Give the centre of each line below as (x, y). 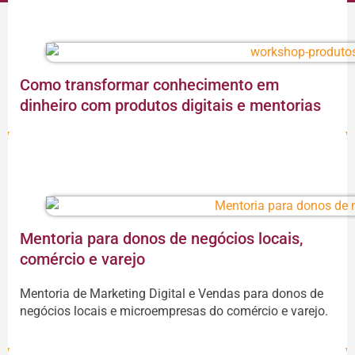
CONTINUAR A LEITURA (177, 145)
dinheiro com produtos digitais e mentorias (170, 105)
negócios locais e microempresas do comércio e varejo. (174, 311)
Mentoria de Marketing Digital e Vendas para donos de (172, 294)
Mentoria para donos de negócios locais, (161, 239)
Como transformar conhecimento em (149, 84)
